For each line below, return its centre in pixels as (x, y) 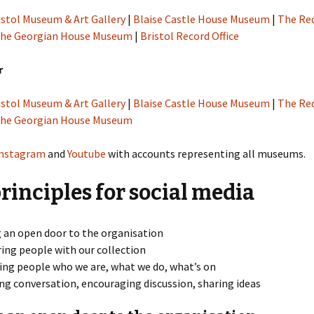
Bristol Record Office (190, 36)
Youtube (87, 153)
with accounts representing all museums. (206, 153)
